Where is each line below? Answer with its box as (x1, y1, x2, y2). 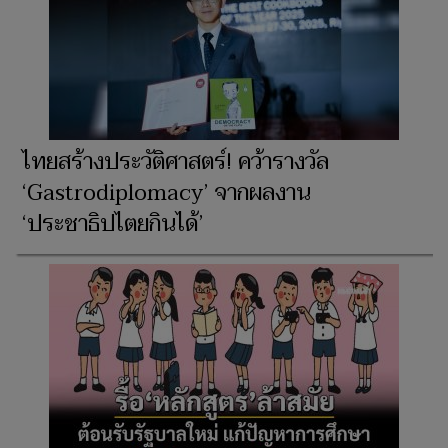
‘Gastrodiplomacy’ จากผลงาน (22, 173, 311, 212)
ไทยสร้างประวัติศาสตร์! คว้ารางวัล (22, 142, 329, 181)
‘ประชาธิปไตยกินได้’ (22, 204, 203, 243)
